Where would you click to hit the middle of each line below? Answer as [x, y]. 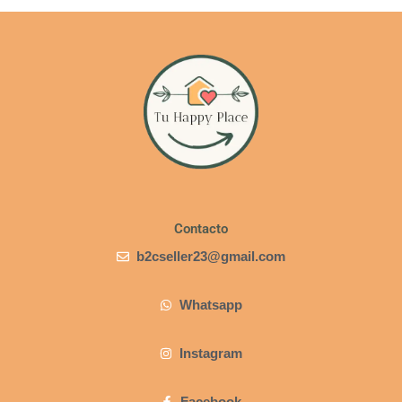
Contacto [201, 229]
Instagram [211, 354]
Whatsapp [211, 306]
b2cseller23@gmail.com [211, 257]
